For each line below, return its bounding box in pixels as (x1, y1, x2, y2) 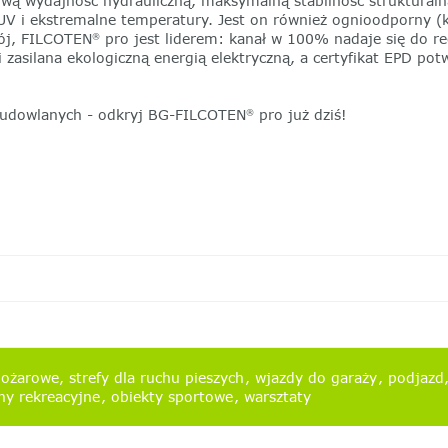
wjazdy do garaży (250, 369, 382, 387)
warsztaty (238, 388, 311, 406)
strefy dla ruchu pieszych (64, 369, 250, 387)
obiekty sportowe (106, 388, 238, 406)
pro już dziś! (253, 106, 347, 124)
